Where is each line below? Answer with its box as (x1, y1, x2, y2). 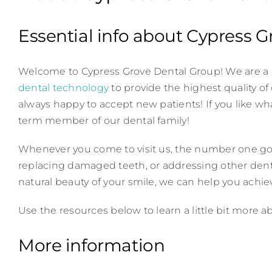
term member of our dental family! (18, 115, 189, 127)
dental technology (18, 82, 109, 94)
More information (18, 235, 165, 256)
